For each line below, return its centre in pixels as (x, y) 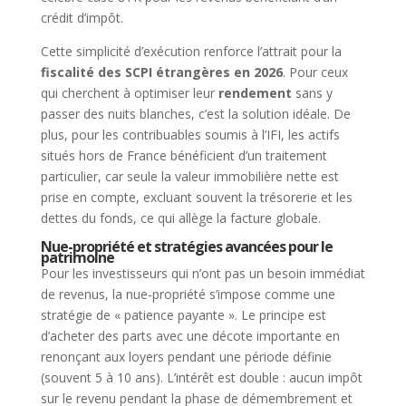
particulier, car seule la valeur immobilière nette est (189, 176)
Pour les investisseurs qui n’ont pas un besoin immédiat (203, 273)
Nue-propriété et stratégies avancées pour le (186, 246)
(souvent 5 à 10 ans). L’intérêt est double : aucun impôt (201, 377)
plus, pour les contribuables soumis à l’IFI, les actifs (190, 134)
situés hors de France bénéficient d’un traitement (184, 155)
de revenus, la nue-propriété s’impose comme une (188, 294)
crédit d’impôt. (82, 17)
